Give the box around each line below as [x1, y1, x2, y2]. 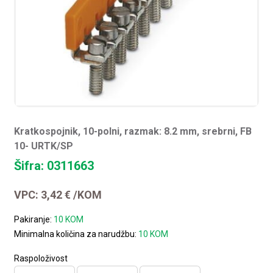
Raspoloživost [14, 253, 68, 263]
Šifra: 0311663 [14, 158, 94, 173]
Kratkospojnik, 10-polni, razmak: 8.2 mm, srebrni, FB [14, 125, 252, 137]
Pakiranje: [14, 214, 54, 224]
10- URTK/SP [14, 140, 74, 152]
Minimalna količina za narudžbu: [14, 229, 139, 239]
